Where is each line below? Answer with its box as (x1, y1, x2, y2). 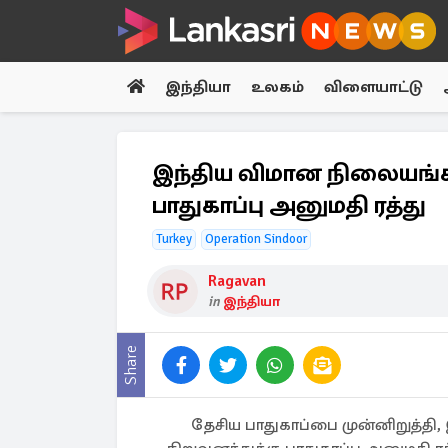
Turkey (156, 231, 192, 247)
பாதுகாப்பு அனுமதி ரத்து (152, 190, 426, 220)
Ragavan (208, 271, 266, 291)
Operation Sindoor (205, 231, 307, 247)
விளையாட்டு (324, 77, 423, 97)
